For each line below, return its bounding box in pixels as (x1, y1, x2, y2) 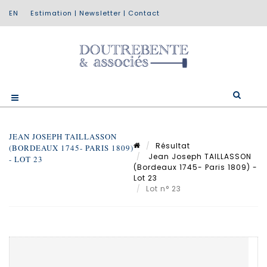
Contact (128, 8, 160, 18)
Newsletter (79, 8, 121, 18)
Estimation (30, 8, 72, 18)
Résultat (156, 140, 190, 151)
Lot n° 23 (146, 183, 184, 194)
